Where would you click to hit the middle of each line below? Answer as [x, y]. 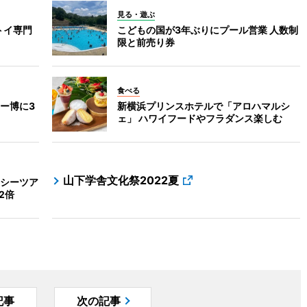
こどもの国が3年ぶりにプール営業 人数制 [208, 30]
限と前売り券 [146, 42]
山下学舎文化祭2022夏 [121, 180]
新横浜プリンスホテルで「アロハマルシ [204, 106]
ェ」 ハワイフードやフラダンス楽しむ [200, 118]
